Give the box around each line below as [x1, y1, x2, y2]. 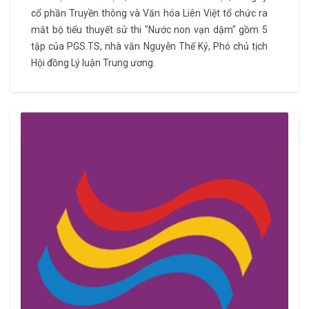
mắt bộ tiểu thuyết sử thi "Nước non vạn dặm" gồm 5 [31, 24, 268, 36]
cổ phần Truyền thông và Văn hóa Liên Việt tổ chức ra [31, 8, 268, 19]
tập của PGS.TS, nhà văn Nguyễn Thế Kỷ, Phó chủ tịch [31, 41, 268, 52]
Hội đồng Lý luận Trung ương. [31, 57, 155, 69]
